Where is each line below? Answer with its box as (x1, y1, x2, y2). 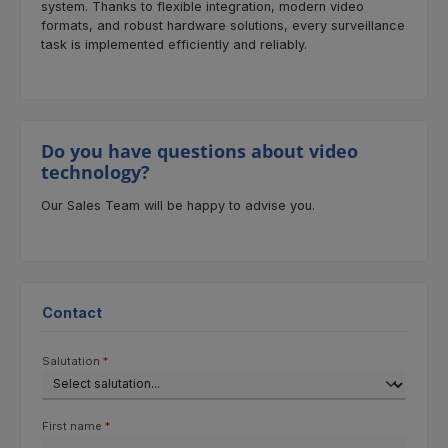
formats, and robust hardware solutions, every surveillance (41, 17, 405, 33)
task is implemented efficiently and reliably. (41, 36, 307, 52)
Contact (42, 303, 102, 321)
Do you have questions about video (41, 139, 358, 164)
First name (42, 419, 105, 434)
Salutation (42, 353, 103, 368)
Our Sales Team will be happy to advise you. (41, 198, 315, 214)
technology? (41, 160, 150, 185)
